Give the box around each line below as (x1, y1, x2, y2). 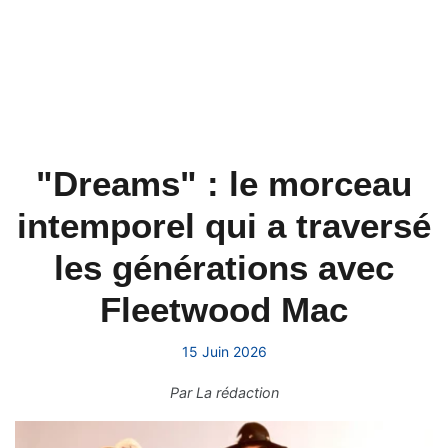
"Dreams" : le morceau (36, 164, 412, 203)
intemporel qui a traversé (17, 206, 431, 245)
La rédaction (195, 384, 279, 401)
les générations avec (54, 248, 394, 287)
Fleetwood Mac (100, 290, 348, 329)
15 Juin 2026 (181, 343, 267, 360)
